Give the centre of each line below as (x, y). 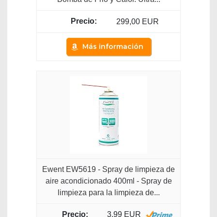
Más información (113, 46)
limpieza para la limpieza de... (108, 192)
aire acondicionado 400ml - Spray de (108, 181)
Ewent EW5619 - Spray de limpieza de (108, 169)
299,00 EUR (137, 21)
